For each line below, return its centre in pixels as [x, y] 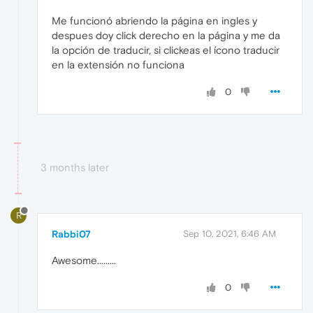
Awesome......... [84, 261]
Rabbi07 [71, 234]
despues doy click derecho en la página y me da [166, 36]
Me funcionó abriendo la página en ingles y [154, 21]
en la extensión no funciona [118, 65]
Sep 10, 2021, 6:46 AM [230, 234]
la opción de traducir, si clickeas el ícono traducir [166, 50]
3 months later [75, 168]
